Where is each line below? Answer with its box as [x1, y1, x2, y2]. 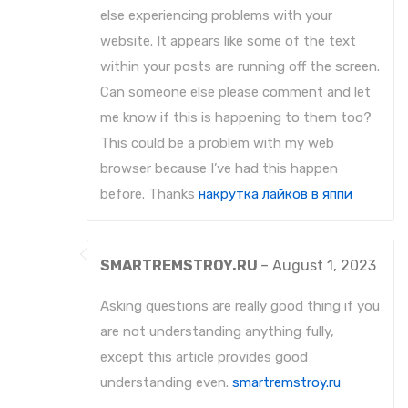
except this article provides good [100, 349, 308, 366]
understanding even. [100, 374, 232, 392]
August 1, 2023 [272, 257, 376, 275]
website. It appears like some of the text [100, 33, 356, 50]
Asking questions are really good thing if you [100, 298, 380, 315]
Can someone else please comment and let [100, 84, 371, 101]
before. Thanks [100, 186, 199, 203]
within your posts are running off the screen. [100, 58, 380, 76]
